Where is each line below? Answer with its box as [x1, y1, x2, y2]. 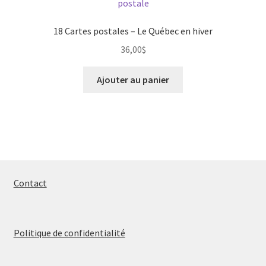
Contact [13, 177, 47, 189]
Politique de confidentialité [13, 227, 125, 239]
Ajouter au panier [97, 73, 169, 85]
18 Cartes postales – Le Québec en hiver [53, 25, 213, 37]
